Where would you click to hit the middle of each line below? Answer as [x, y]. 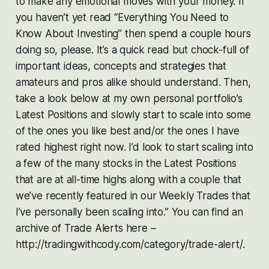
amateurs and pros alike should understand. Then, [133, 82]
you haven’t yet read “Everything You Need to [122, 17]
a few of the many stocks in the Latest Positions [126, 163]
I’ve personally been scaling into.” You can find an [129, 212]
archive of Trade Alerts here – [86, 228]
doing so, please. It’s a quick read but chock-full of [132, 50]
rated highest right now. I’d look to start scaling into [134, 147]
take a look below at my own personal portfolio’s [129, 98]
